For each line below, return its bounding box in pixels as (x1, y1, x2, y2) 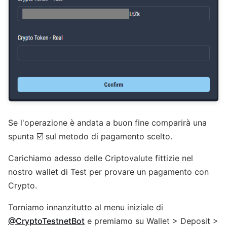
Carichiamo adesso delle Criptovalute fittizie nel (8, 153, 193, 163)
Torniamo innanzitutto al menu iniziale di (8, 202, 163, 212)
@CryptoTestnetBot (8, 215, 85, 226)
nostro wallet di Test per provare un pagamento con (8, 166, 209, 177)
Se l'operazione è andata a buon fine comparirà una (8, 117, 207, 128)
